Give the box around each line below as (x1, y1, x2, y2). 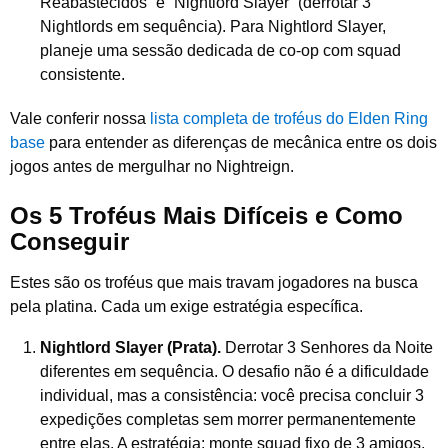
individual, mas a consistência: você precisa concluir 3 (40, 386, 424, 404)
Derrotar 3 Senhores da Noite (221, 338, 433, 356)
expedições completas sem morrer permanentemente (40, 410, 416, 428)
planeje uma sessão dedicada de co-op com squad (40, 41, 401, 59)
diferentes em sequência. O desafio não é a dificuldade (40, 362, 429, 380)
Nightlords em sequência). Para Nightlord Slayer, (40, 17, 386, 35)
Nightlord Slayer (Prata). (40, 338, 221, 356)
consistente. (40, 65, 125, 83)
